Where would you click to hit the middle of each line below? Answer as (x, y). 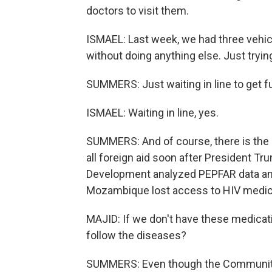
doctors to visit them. (138, 11)
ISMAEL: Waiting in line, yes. (152, 113)
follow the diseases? (136, 235)
